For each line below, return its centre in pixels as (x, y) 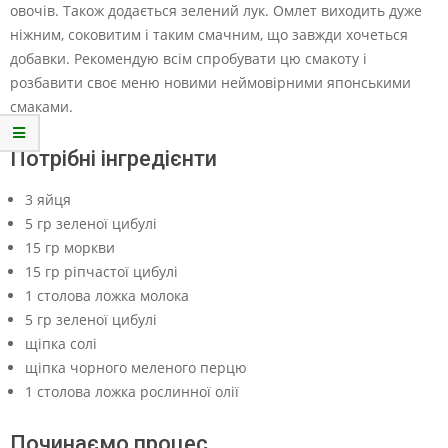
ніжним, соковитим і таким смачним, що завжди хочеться (209, 34)
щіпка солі (61, 343)
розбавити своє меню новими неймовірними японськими (210, 82)
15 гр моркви (70, 247)
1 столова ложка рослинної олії (132, 391)
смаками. (41, 106)
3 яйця (48, 199)
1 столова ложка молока (107, 295)
